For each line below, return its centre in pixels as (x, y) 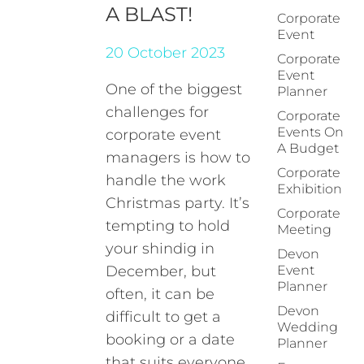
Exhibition (310, 189)
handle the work (166, 180)
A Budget (308, 148)
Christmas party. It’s (178, 203)
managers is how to (178, 158)
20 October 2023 (166, 53)
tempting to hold (168, 226)
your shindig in (160, 249)
